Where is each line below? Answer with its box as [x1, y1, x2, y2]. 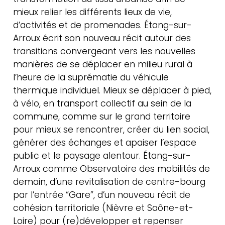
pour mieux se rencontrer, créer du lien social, [13, 123, 210, 136]
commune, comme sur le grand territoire [13, 110, 191, 123]
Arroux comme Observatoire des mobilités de [13, 162, 210, 175]
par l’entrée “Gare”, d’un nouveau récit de [13, 188, 191, 201]
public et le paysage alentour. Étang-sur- [13, 149, 191, 162]
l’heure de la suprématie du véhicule [13, 71, 169, 83]
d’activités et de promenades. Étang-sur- [13, 19, 192, 31]
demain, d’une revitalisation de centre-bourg [13, 175, 206, 188]
